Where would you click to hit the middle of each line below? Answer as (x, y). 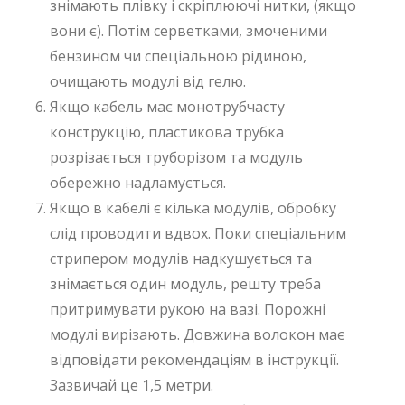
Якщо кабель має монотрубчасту (167, 106)
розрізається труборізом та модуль (176, 157)
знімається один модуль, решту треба (185, 283)
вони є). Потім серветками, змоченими (188, 30)
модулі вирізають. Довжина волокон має (197, 334)
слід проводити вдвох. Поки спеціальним (198, 233)
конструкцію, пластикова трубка (167, 132)
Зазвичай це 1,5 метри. (132, 385)
